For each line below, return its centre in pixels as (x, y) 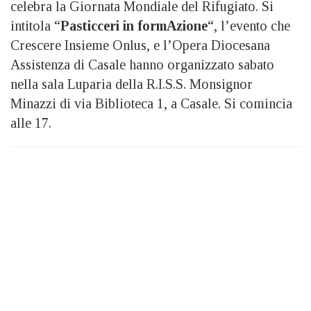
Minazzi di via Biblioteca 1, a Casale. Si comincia (151, 103)
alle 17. (31, 123)
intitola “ (35, 25)
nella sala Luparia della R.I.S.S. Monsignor (132, 84)
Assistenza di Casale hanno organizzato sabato (142, 64)
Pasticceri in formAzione (134, 25)
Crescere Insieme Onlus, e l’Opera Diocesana (140, 45)
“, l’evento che (249, 25)
